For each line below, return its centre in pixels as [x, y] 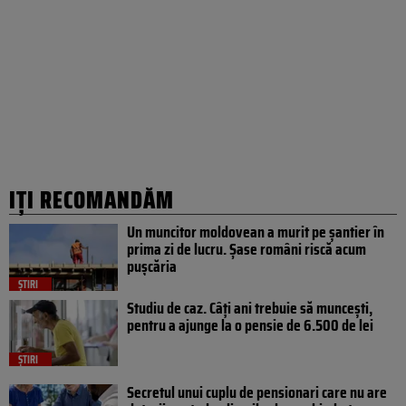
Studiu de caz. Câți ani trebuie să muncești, [250, 308]
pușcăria [152, 266]
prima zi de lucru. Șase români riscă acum [246, 249]
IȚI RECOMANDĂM [92, 199]
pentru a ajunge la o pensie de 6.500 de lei [250, 325]
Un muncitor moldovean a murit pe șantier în [256, 232]
